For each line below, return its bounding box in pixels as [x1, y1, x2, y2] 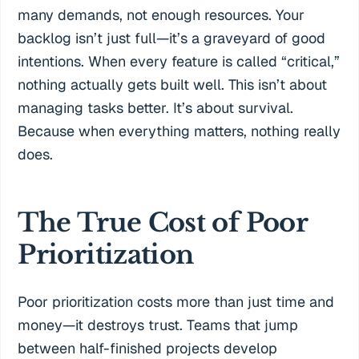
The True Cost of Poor [18, 207, 307, 240]
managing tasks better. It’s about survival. [18, 99, 294, 117]
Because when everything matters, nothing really [18, 122, 341, 140]
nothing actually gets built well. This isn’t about [18, 75, 328, 94]
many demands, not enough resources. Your [18, 6, 305, 24]
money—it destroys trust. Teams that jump [18, 316, 299, 335]
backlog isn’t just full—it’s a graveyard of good [18, 29, 326, 47]
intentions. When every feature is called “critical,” [18, 52, 341, 71]
